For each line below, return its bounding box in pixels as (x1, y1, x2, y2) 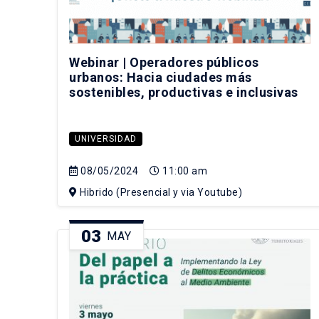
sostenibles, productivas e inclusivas (69, 85, 298, 100)
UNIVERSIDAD (75, 134, 137, 145)
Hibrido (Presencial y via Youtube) (77, 187, 242, 199)
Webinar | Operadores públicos (69, 55, 259, 70)
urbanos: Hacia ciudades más (69, 70, 252, 85)
